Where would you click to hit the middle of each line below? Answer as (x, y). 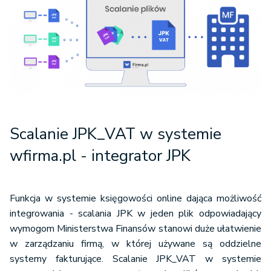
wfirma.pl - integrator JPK (100, 156)
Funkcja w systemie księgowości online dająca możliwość (135, 199)
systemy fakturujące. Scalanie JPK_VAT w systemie (135, 259)
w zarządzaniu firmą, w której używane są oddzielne (135, 244)
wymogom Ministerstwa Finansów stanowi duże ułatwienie (135, 229)
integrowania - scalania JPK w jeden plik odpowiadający (135, 214)
